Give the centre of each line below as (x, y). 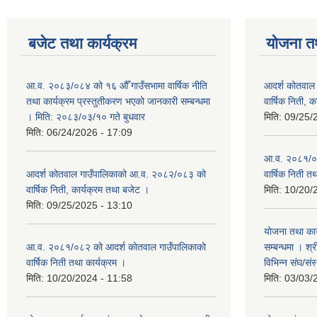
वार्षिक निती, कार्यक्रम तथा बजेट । (88, 190)
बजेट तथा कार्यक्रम (82, 44)
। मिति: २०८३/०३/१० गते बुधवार (86, 117)
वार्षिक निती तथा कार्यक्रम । (76, 263)
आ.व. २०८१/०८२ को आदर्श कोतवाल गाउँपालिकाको (116, 247)
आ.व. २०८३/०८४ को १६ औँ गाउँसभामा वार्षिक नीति (117, 86)
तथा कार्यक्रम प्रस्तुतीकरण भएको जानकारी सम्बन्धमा (118, 101)
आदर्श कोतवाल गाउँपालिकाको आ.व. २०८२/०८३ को (116, 174)
